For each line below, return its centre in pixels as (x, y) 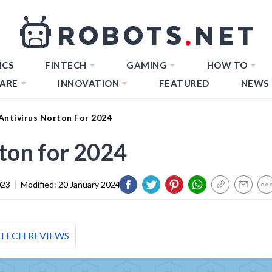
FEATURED (184, 83)
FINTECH (66, 65)
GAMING (147, 65)
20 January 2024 (89, 184)
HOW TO (227, 65)
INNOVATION (88, 83)
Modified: (39, 184)
